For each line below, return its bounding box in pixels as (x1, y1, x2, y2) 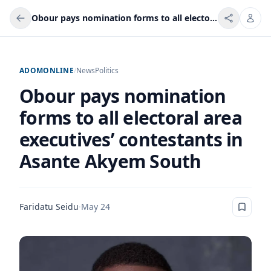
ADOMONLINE (19, 65, 74, 76)
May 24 (81, 201, 110, 212)
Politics (95, 65, 119, 76)
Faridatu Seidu (19, 201, 79, 212)
